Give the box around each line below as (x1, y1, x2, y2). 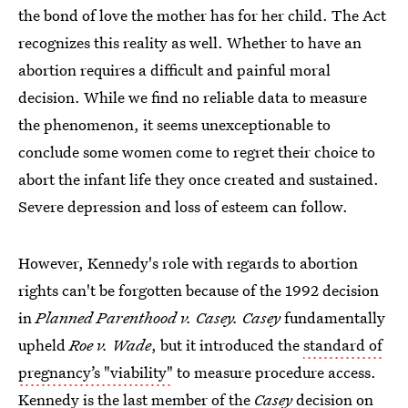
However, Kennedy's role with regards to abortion (18, 252, 358, 273)
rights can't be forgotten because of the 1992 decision (18, 280, 379, 301)
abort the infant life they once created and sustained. (18, 168, 379, 189)
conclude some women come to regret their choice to (18, 141, 375, 162)
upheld (18, 334, 69, 355)
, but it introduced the (151, 334, 303, 355)
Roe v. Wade (69, 334, 151, 355)
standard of (303, 334, 382, 355)
